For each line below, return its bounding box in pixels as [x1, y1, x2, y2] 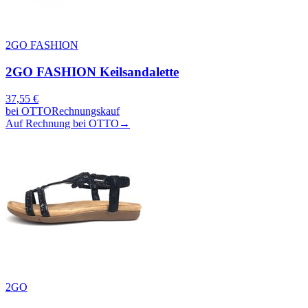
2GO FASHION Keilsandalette [5, 64, 179, 79]
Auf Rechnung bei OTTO [5, 117, 119, 129]
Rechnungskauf [52, 104, 120, 117]
